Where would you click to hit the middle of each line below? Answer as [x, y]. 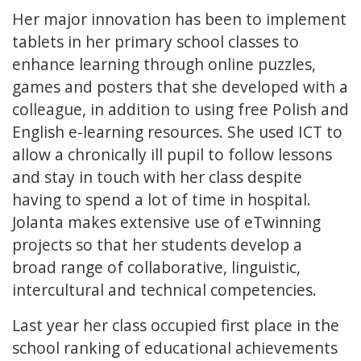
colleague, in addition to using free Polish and [180, 110]
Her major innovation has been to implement [179, 19]
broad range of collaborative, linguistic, [156, 268]
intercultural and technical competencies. [164, 290]
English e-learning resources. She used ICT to [177, 132]
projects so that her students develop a [157, 245]
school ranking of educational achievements [175, 348]
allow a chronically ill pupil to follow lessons [172, 155]
